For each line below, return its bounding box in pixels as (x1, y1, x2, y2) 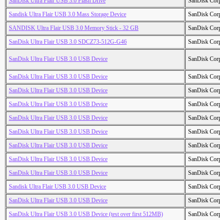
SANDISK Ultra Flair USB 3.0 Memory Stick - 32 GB (9, 25, 138, 32)
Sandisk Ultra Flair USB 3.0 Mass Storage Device (9, 11, 126, 18)
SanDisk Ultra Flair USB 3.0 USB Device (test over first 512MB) (9, 211, 163, 218)
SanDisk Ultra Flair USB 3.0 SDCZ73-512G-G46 (9, 38, 127, 46)
